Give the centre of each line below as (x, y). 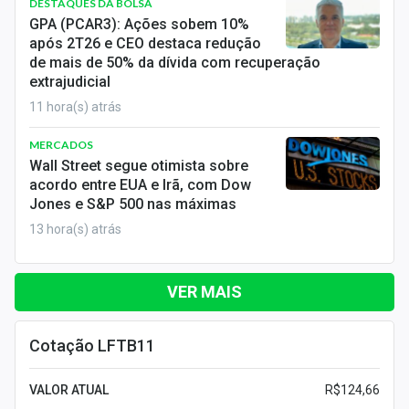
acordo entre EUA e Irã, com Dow (140, 185)
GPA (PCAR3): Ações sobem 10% (139, 24)
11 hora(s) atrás (75, 107)
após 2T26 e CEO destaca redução (145, 43)
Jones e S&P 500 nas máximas (133, 204)
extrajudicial (70, 82)
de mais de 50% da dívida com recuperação (175, 63)
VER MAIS (204, 292)
